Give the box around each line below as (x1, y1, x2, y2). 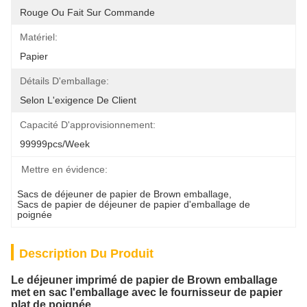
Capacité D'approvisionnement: (20, 119, 156, 130)
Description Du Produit (19, 247, 153, 260)
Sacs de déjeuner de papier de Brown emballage (17, 188, 229, 199)
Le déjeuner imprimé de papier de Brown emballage (11, 274, 278, 286)
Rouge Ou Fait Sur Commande (20, 7, 155, 18)
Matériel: (20, 32, 58, 42)
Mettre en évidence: (21, 164, 108, 175)
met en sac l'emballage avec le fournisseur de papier (11, 286, 282, 298)
